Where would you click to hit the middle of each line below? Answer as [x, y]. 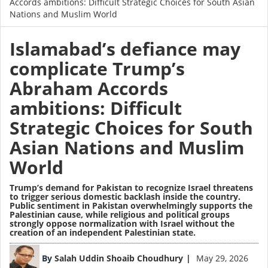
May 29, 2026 [222, 258]
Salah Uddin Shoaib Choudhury [119, 258]
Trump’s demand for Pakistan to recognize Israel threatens [131, 188]
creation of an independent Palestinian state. [103, 233]
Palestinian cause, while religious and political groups [120, 215]
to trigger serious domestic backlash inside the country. [125, 197]
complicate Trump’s [97, 69]
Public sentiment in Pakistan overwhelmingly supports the [131, 206]
